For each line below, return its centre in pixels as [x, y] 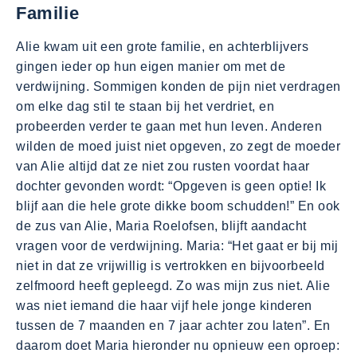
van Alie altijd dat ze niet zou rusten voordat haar [163, 167]
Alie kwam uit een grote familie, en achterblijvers [162, 47]
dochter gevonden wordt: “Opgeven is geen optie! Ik [171, 186]
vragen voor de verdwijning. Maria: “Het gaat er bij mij [177, 246]
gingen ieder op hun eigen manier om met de [151, 67]
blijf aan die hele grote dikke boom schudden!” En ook [178, 206]
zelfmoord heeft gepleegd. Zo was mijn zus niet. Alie [173, 286]
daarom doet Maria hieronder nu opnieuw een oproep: [178, 346]
